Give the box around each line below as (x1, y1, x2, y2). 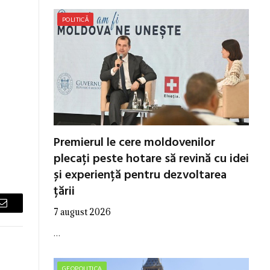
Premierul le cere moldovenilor (54, 133, 215, 152)
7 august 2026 (54, 206, 111, 218)
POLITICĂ (62, 15, 89, 23)
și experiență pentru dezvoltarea (54, 165, 227, 185)
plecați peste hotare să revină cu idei (54, 149, 249, 169)
